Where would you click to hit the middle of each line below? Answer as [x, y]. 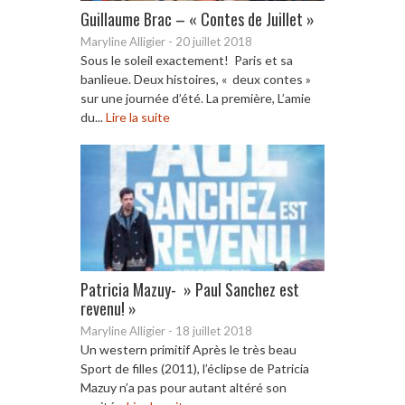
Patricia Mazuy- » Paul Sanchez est [190, 289]
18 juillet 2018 [214, 330]
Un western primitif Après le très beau [188, 349]
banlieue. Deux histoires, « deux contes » [196, 79]
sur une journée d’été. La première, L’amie [196, 98]
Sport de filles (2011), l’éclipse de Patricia [195, 368]
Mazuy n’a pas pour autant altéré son [184, 387]
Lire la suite [138, 117]
